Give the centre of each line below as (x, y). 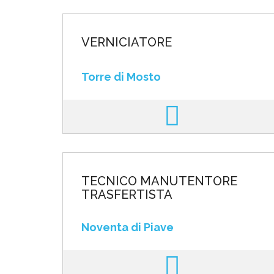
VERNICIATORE (127, 42)
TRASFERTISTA (127, 194)
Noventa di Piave (128, 227)
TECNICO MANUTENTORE (159, 181)
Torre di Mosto (121, 77)
